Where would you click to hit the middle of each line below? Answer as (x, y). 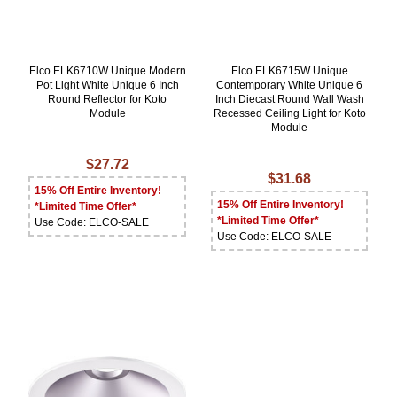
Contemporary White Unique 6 (290, 86)
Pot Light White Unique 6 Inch (107, 86)
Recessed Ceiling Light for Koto (289, 114)
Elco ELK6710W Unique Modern (107, 71)
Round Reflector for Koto (108, 100)
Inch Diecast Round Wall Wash (289, 100)
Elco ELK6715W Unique (289, 71)
